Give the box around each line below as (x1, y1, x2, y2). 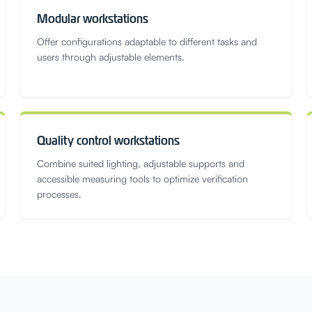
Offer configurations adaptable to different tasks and (37, 36, 257, 47)
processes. (37, 188, 81, 200)
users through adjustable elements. (37, 51, 185, 63)
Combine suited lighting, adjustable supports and (37, 157, 244, 169)
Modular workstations (37, 10, 148, 26)
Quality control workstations (37, 132, 180, 148)
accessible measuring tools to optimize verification (37, 173, 248, 185)
